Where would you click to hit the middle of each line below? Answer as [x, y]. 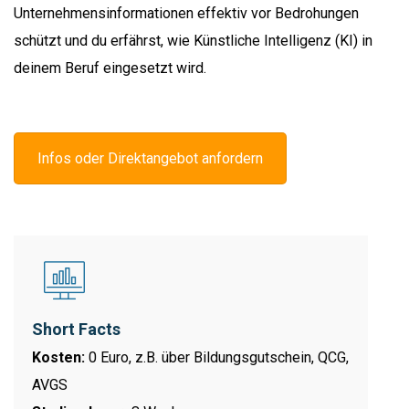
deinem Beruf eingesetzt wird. [110, 68]
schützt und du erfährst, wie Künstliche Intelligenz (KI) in [193, 40]
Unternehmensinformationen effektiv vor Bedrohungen [186, 13]
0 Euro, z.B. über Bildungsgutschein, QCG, [217, 358]
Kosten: [58, 358]
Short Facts [76, 330]
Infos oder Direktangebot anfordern [150, 158]
